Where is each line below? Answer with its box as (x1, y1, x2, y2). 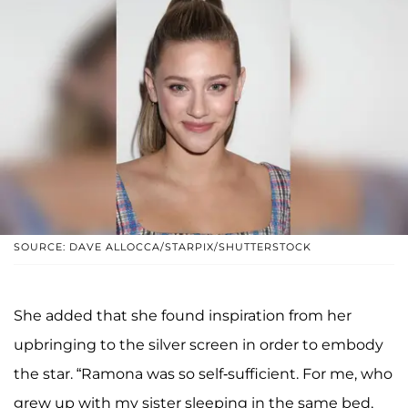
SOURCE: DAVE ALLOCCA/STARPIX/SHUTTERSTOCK (14, 240, 311, 254)
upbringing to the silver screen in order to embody (14, 336, 383, 354)
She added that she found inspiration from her (14, 307, 352, 325)
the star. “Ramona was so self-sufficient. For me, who (14, 365, 393, 383)
